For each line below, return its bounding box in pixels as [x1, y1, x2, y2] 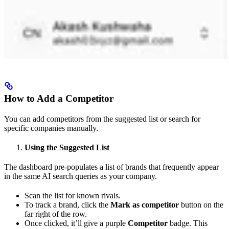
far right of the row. [25, 210, 87, 219]
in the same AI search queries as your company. [4, 172, 157, 181]
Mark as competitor [110, 200, 179, 210]
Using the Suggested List [25, 143, 109, 152]
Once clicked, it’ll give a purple [25, 219, 128, 228]
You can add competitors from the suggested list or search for [4, 114, 200, 124]
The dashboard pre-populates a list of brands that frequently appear [4, 163, 219, 172]
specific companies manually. [4, 124, 98, 133]
